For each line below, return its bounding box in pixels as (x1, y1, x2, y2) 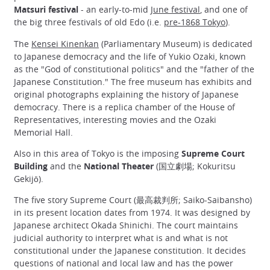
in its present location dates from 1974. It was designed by (14, 206, 250, 218)
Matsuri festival (14, 4, 78, 16)
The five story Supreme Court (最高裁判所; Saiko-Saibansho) (14, 193, 252, 206)
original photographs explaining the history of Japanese (14, 88, 239, 100)
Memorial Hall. (14, 126, 73, 138)
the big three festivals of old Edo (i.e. (14, 16, 164, 28)
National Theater (84, 160, 154, 172)
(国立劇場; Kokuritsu (154, 160, 236, 172)
